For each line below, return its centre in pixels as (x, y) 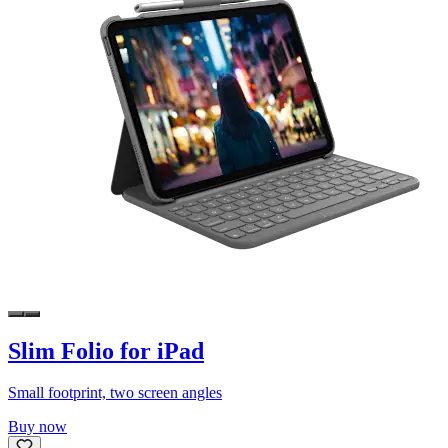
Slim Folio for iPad (106, 350)
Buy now (37, 427)
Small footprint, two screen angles (115, 393)
